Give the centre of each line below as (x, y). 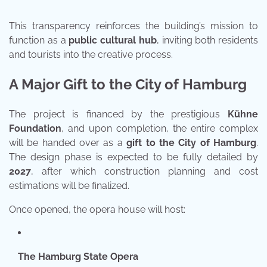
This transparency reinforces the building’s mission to (133, 26)
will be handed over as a (68, 142)
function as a (39, 41)
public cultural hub (113, 41)
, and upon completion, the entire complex (160, 128)
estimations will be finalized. (69, 185)
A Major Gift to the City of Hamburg (128, 84)
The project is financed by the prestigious (118, 114)
